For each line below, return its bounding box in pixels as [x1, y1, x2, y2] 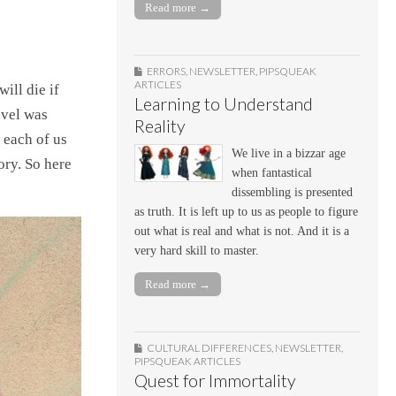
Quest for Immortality [134, 370, 296, 392]
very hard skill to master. [134, 243, 259, 257]
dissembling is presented [232, 185, 353, 199]
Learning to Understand [134, 93, 313, 114]
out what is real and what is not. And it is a [134, 224, 349, 238]
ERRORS [147, 64, 186, 78]
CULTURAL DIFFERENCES [147, 341, 271, 355]
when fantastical [232, 165, 312, 179]
